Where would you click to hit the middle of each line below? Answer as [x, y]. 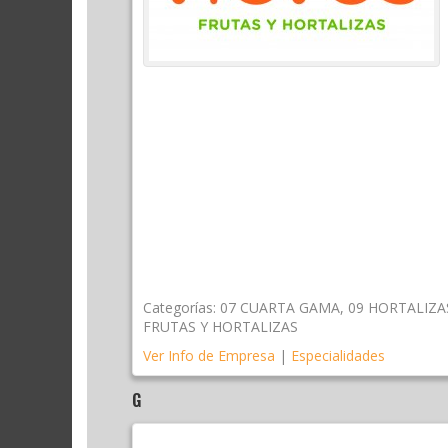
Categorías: [179, 307]
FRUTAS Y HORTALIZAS [220, 326]
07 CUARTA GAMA [280, 307]
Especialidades [338, 355]
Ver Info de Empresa [209, 355]
